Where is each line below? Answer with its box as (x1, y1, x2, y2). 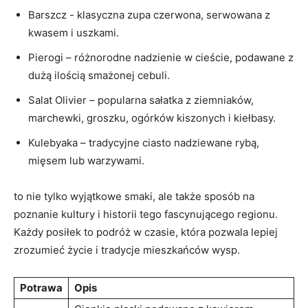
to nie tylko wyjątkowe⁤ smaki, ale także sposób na (14, 189, 254, 203)
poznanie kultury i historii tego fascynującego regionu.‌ (14, 207, 278, 221)
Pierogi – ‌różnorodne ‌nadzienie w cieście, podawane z (28, 50, 294, 64)
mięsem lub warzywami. (28, 153, 144, 167)
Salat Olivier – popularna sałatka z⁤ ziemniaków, (28, 93, 254, 107)
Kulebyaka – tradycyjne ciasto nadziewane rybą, (28, 135, 259, 149)
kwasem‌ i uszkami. (28, 25, 119, 39)
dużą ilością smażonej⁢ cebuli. (28, 68, 170, 82)
